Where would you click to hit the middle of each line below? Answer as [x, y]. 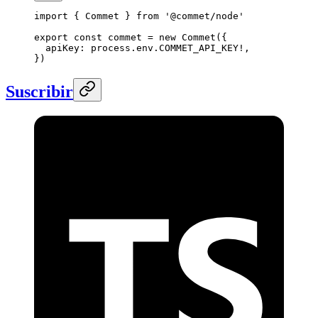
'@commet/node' [202, 16]
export [51, 38]
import [51, 16]
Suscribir [39, 92]
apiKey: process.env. [97, 48]
